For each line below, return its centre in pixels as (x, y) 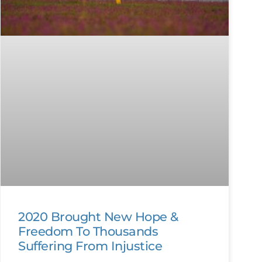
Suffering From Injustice (90, 246)
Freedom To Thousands (88, 232)
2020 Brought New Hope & (98, 217)
